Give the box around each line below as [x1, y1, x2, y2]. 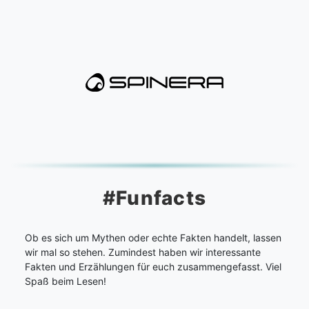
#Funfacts [102, 186, 207, 210]
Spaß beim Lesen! [25, 275, 106, 287]
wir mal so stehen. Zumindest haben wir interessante [25, 246, 261, 258]
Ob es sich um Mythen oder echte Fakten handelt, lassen [25, 231, 281, 243]
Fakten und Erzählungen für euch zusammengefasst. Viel [25, 260, 281, 272]
